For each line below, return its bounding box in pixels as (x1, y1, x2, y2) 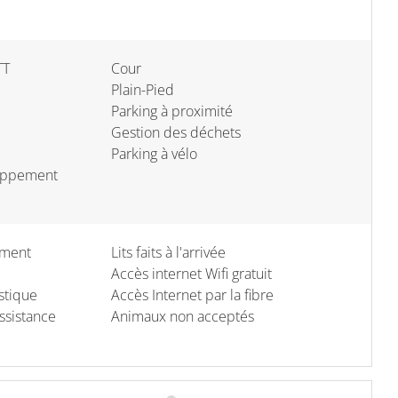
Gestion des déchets (111, 122, 241, 142)
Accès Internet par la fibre (111, 284, 274, 305)
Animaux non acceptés (111, 306, 254, 326)
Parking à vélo (111, 143, 197, 163)
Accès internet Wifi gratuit (111, 263, 272, 283)
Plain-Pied (111, 79, 174, 99)
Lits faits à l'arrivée (111, 242, 226, 262)
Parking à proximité (111, 100, 233, 121)
